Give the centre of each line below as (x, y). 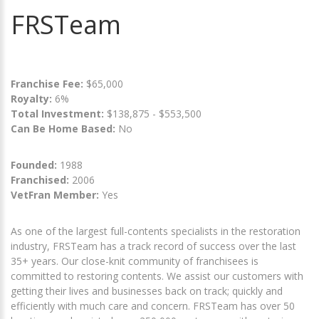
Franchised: (40, 180)
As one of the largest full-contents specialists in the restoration (156, 231)
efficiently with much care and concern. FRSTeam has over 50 (153, 306)
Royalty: (31, 99)
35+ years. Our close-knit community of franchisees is (135, 261)
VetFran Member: (55, 195)
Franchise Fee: (48, 84)
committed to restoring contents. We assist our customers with (157, 276)
